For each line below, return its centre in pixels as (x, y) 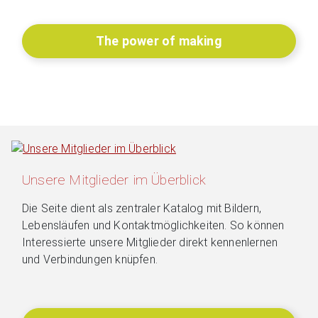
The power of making (159, 41)
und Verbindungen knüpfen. (90, 259)
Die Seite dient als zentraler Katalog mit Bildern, (142, 208)
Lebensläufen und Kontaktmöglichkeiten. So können (153, 225)
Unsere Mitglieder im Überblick (114, 180)
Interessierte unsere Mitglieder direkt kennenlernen (150, 242)
